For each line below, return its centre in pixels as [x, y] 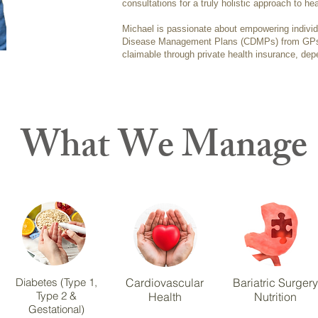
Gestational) [56, 309]
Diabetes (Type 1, [56, 282]
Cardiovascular [165, 283]
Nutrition [275, 297]
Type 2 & [56, 296]
